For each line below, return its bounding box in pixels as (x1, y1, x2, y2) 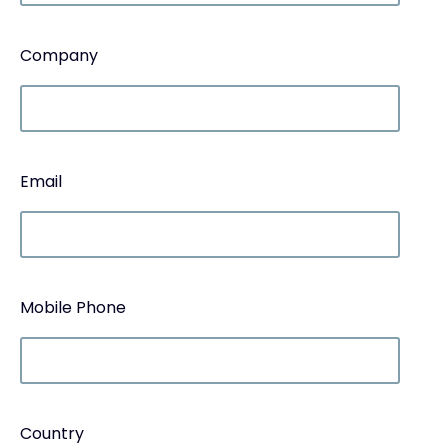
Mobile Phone (20, 296, 126, 319)
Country (20, 422, 84, 445)
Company (20, 44, 98, 67)
